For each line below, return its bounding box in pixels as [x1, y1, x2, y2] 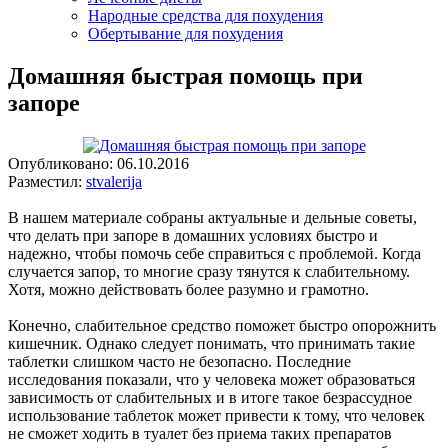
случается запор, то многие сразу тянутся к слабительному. [8, 262, 410, 280]
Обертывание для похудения [88, 25, 283, 42]
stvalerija [86, 172, 142, 190]
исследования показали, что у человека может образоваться [8, 370, 415, 388]
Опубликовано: [8, 154, 117, 172]
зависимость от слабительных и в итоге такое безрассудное [8, 388, 412, 406]
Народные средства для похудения [88, 7, 323, 24]
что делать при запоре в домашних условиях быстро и [8, 226, 378, 244]
